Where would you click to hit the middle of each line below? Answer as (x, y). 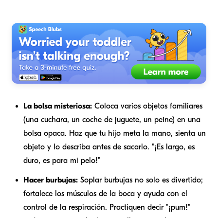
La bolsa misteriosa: (58, 106)
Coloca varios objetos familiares (147, 106)
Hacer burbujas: (51, 180)
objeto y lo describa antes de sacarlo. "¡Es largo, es (109, 147)
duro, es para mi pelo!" (62, 161)
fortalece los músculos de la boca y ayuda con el (105, 194)
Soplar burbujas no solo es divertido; (140, 180)
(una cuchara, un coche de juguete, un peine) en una (112, 120)
